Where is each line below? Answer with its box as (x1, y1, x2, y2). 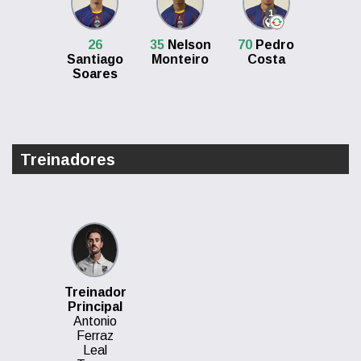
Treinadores (20, 151, 115, 168)
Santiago (66, 52, 123, 66)
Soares (72, 67, 118, 81)
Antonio (73, 314, 117, 328)
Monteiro (151, 52, 210, 66)
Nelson (164, 38, 211, 52)
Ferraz (76, 329, 114, 342)
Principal (67, 300, 122, 313)
